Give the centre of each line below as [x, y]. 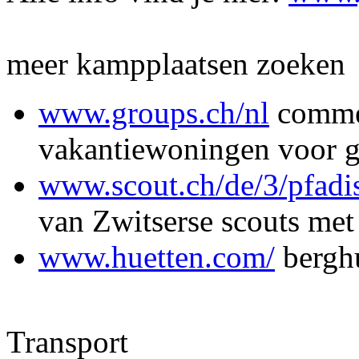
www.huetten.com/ [157, 257]
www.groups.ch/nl [154, 113]
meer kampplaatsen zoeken [176, 64]
